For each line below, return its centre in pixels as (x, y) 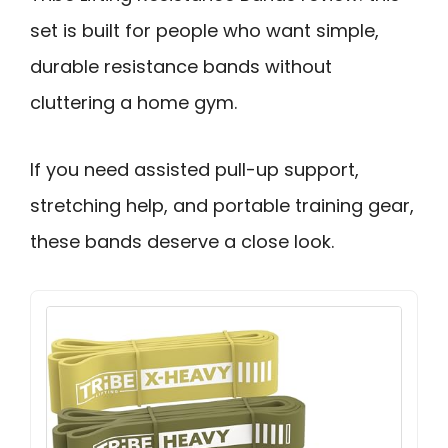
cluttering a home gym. (133, 102)
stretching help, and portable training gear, (222, 205)
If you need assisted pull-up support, (194, 169)
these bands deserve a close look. (182, 241)
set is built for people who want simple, (204, 30)
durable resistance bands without (181, 66)
